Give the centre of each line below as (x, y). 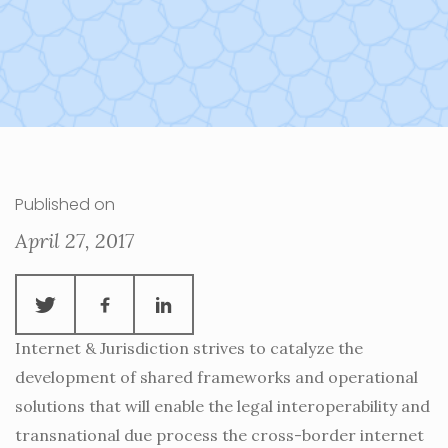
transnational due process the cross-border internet (219, 435)
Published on (65, 204)
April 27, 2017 (74, 240)
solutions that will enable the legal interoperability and (222, 406)
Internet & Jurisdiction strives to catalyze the (189, 348)
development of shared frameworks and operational (216, 377)
